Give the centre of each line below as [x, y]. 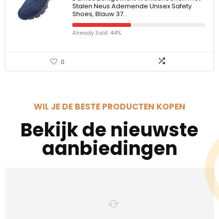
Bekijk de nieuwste [109, 130]
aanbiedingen [109, 148]
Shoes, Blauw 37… [100, 14]
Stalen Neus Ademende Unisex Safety [132, 6]
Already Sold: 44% [97, 33]
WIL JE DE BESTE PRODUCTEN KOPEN [109, 107]
